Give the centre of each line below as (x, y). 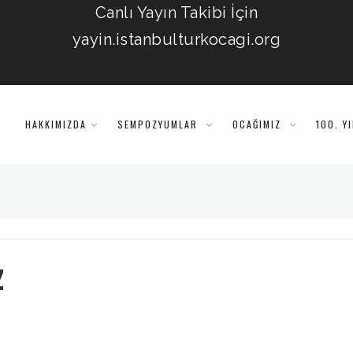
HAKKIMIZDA (56, 124)
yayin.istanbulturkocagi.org (176, 39)
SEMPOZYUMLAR (160, 124)
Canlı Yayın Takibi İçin (176, 13)
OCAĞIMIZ (259, 124)
